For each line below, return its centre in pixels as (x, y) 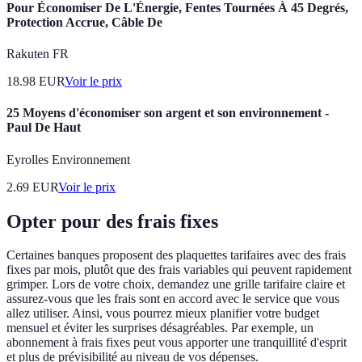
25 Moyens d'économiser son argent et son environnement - (168, 113)
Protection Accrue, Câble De (84, 22)
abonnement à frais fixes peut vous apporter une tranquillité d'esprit (177, 343)
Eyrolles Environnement (68, 159)
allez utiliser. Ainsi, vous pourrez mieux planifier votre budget (163, 314)
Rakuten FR (38, 54)
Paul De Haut (44, 128)
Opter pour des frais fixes (112, 221)
